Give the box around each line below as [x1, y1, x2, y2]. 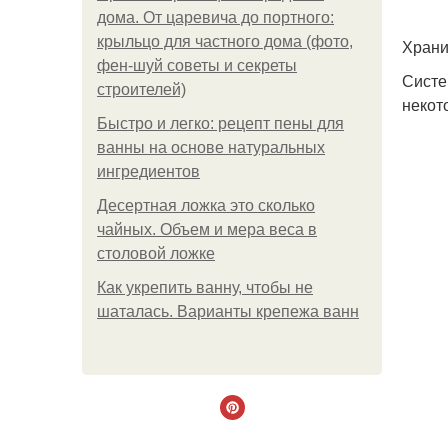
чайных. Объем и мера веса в [97, 221, 317, 238]
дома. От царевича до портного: [97, 9, 334, 26]
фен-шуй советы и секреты [97, 57, 297, 74]
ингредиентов [97, 163, 200, 180]
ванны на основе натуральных [97, 139, 325, 156]
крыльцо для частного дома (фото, [97, 33, 353, 50]
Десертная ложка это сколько [97, 197, 315, 214]
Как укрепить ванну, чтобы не [97, 279, 313, 296]
